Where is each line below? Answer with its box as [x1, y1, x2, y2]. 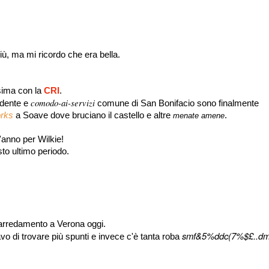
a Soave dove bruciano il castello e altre [13, 110, 173, 120]
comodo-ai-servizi [31, 97, 95, 109]
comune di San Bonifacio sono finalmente [95, 98, 259, 108]
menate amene [173, 111, 225, 120]
